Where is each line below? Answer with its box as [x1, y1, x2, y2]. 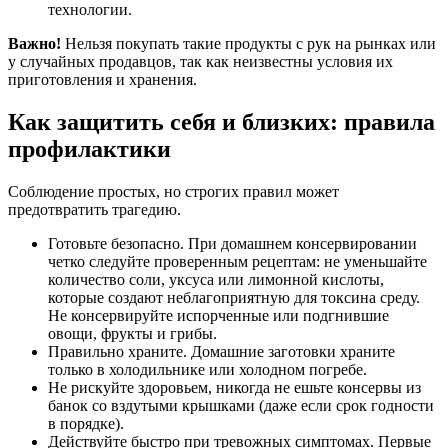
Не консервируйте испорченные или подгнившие [48, 307, 389, 325]
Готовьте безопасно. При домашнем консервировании [48, 235, 417, 253]
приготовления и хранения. [8, 71, 197, 89]
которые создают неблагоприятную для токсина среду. [48, 289, 420, 307]
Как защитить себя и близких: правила [8, 109, 435, 136]
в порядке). [48, 415, 124, 433]
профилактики [8, 136, 171, 163]
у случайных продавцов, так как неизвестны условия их [8, 53, 393, 71]
